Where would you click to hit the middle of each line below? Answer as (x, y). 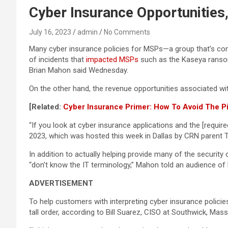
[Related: (46, 107)
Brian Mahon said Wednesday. (79, 70)
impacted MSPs (112, 60)
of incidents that (58, 60)
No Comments (127, 32)
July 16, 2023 (50, 32)
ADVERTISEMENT (61, 183)
